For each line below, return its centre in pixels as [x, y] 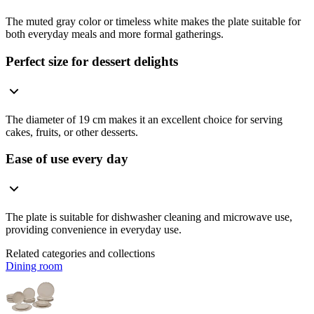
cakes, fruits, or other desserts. [72, 132]
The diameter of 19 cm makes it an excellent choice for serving [144, 119]
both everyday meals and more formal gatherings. [115, 34]
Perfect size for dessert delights [92, 61]
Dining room [34, 266]
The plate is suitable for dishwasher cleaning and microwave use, [149, 217]
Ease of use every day [67, 159]
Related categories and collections [80, 253]
